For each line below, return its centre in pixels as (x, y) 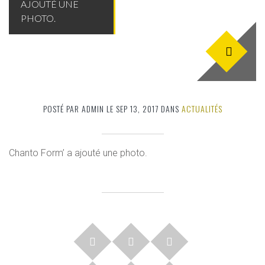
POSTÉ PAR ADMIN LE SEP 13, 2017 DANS (112, 109)
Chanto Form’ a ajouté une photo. (78, 153)
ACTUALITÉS (202, 109)
